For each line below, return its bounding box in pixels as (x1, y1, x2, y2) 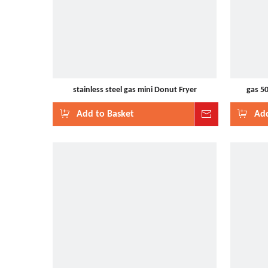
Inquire (218, 109, 248, 119)
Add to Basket (77, 109, 134, 119)
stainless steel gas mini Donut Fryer (72, 86, 197, 95)
